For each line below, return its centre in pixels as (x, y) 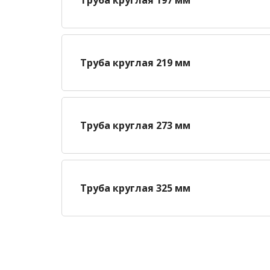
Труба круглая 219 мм (135, 62)
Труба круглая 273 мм (135, 125)
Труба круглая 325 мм (135, 188)
